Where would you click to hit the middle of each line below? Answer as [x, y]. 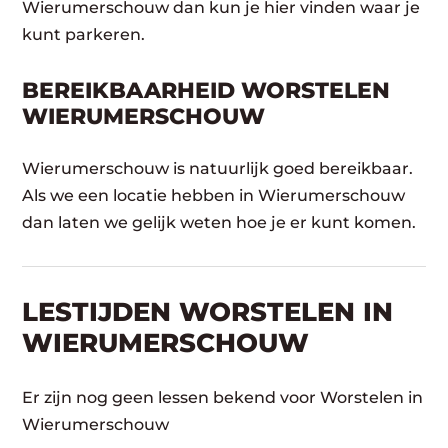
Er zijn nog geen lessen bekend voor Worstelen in [223, 397]
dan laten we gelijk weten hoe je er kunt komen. [219, 222]
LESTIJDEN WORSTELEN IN [208, 311]
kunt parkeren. [84, 34]
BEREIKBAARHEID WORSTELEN [206, 90]
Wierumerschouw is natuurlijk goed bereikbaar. [218, 168]
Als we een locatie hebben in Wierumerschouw [214, 195]
